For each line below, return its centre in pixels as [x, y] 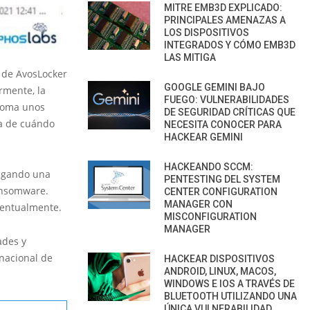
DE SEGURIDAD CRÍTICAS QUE [230, 112]
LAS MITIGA [190, 57]
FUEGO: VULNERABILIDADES [227, 99]
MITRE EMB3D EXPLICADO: [223, 7]
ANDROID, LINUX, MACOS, [220, 271]
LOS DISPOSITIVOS [207, 32]
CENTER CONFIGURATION [221, 191]
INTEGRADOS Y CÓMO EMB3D [230, 45]
